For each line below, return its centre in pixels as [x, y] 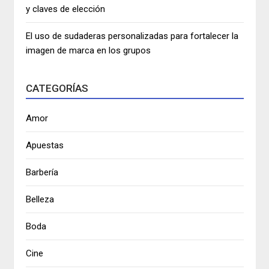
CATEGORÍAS [57, 89]
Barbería [42, 173]
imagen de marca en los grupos [89, 51]
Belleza [40, 200]
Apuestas [45, 146]
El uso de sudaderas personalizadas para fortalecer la [132, 36]
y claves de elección [66, 9]
